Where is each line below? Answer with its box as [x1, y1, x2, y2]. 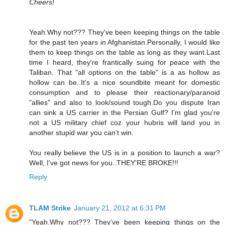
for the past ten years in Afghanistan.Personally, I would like [29, 38, 220, 47]
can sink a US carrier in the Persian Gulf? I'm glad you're [29, 108, 220, 117]
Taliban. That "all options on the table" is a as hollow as [29, 68, 220, 77]
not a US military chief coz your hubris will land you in [29, 119, 220, 127]
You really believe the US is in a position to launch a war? [29, 149, 220, 157]
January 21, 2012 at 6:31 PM [74, 204, 166, 212]
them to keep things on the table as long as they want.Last [29, 48, 220, 57]
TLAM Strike [29, 204, 71, 212]
